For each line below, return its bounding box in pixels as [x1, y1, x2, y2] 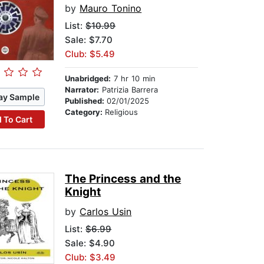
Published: [65, 96, 107, 106]
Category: [65, 107, 105, 117]
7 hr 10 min [111, 74, 156, 84]
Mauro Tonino [80, 2, 142, 15]
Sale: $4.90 [65, 237, 115, 249]
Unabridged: [65, 74, 111, 84]
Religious [105, 107, 138, 117]
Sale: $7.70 [65, 34, 113, 46]
